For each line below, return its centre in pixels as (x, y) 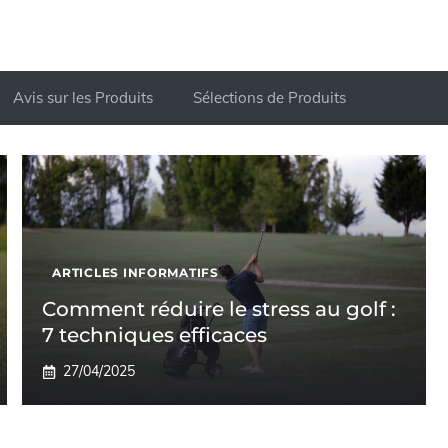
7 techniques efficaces (155, 335)
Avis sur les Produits (83, 98)
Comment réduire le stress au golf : (219, 309)
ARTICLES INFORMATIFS (135, 273)
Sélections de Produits (269, 98)
